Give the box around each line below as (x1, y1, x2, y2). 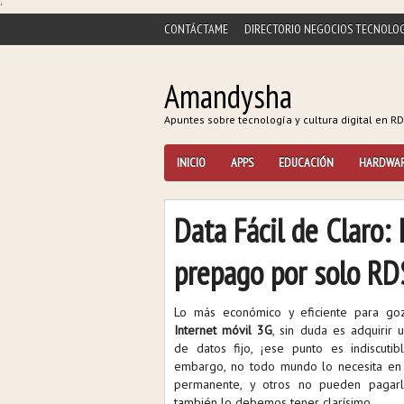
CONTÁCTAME (164, 21, 228, 37)
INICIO (177, 154, 206, 170)
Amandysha (164, 75, 292, 117)
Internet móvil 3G (174, 322, 273, 338)
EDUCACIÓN (279, 154, 334, 170)
